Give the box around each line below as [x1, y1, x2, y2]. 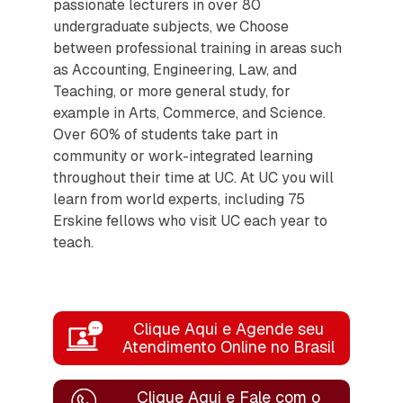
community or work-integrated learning [53, 146, 313, 166]
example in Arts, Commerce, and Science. [53, 103, 326, 122]
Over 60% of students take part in [53, 124, 278, 144]
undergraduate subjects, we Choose [53, 16, 289, 36]
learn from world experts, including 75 [53, 189, 305, 209]
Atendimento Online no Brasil [122, 336, 335, 357]
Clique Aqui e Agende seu [133, 318, 324, 339]
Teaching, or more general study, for [53, 81, 291, 101]
